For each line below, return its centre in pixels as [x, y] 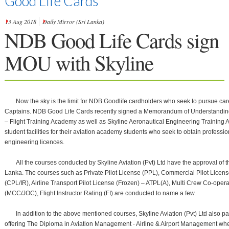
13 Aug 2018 [20, 21]
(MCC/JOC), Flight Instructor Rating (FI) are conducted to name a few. [100, 193]
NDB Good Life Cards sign [111, 40]
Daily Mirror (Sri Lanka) [73, 21]
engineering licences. [34, 142]
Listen [25, 90]
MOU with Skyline [79, 62]
